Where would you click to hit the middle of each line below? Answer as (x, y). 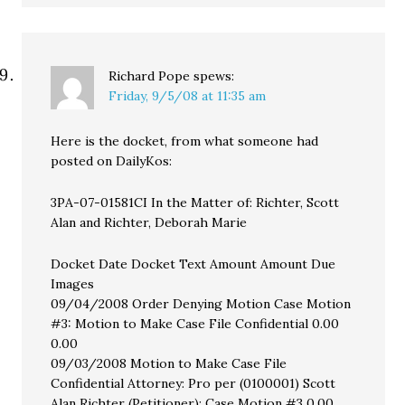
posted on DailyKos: (112, 161)
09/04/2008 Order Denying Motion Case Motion (201, 304)
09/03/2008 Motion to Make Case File (169, 363)
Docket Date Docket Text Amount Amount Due (193, 264)
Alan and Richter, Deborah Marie (149, 222)
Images (73, 284)
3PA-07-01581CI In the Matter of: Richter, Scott (195, 202)
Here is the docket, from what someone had (185, 141)
